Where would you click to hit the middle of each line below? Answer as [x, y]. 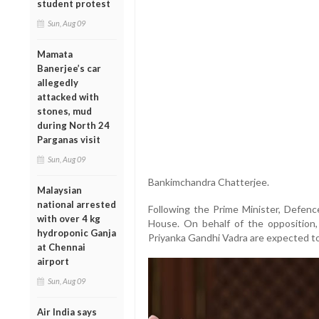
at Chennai [61, 247]
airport [53, 261]
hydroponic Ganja [77, 232]
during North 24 [73, 125]
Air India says [67, 312]
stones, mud [64, 111]
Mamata [55, 54]
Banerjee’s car [69, 68]
